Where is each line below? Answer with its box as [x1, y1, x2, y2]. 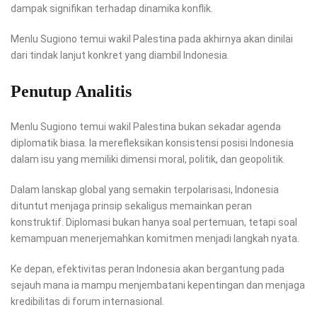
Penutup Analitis [11, 82, 132, 101]
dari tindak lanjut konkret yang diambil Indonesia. [11, 50, 229, 62]
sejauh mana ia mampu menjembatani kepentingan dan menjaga [11, 279, 305, 292]
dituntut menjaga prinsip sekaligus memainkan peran [11, 200, 252, 212]
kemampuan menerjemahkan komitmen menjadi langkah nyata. [11, 233, 299, 245]
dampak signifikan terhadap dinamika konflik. [11, 3, 213, 15]
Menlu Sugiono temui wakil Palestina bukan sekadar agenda [11, 121, 281, 133]
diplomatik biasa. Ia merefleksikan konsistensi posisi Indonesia [11, 137, 294, 149]
